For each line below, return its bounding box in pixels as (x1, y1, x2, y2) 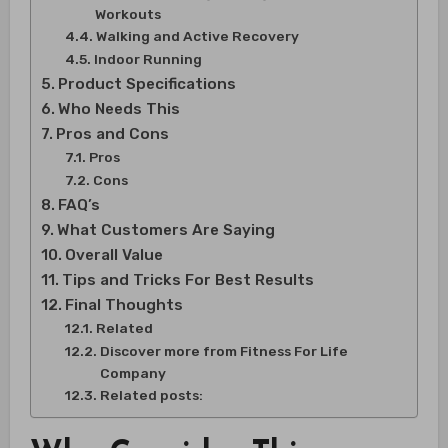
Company (99, 364, 166, 381)
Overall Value (64, 245, 163, 264)
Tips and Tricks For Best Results (61, 270, 314, 289)
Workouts (94, 5, 161, 22)
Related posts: (99, 386, 203, 403)
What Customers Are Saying (56, 220, 275, 239)
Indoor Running (93, 50, 202, 67)
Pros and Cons (55, 124, 169, 143)
